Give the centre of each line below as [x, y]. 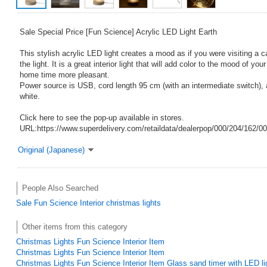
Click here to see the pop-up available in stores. [102, 117]
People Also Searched [60, 188]
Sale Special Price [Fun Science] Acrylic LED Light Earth [118, 32]
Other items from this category [75, 226]
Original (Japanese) [51, 150]
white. [30, 96]
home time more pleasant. [65, 74]
